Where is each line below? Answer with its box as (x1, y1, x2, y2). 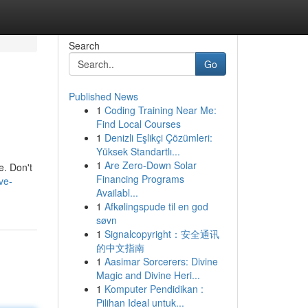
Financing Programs (96, 172, 184, 186)
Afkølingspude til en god (104, 199, 208, 213)
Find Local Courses (96, 117, 181, 131)
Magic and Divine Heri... (96, 268, 200, 282)
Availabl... (96, 186, 138, 199)
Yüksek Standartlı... (96, 144, 180, 158)
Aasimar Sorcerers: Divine (104, 254, 218, 268)
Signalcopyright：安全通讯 (104, 227, 219, 241)
